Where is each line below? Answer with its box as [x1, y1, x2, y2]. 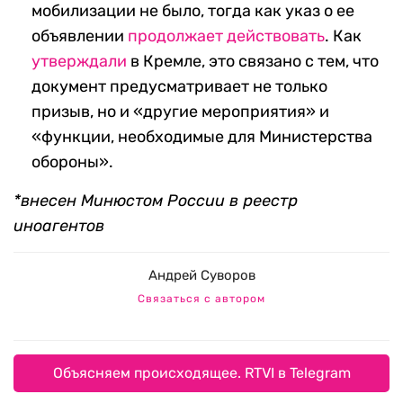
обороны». [31, 152, 113, 173]
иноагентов [13, 216, 104, 237]
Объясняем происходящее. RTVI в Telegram [52, 364, 351, 382]
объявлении [31, 26, 128, 47]
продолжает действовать [128, 26, 325, 47]
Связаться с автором [138, 292, 265, 306]
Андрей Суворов [148, 267, 255, 284]
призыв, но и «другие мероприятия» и [31, 102, 329, 122]
